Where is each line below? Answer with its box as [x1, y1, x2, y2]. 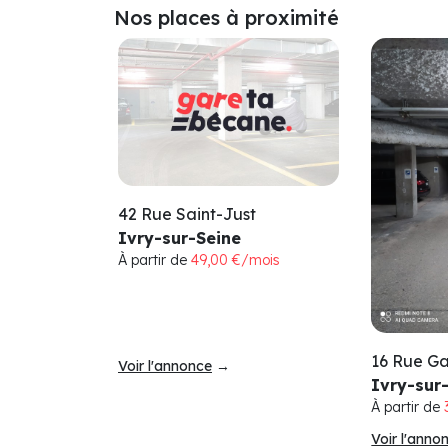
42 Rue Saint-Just [118, 203, 256, 224]
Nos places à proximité [114, 5, 339, 31]
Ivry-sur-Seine [118, 227, 241, 248]
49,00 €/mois [191, 250, 280, 269]
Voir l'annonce [118, 356, 212, 375]
